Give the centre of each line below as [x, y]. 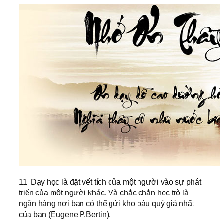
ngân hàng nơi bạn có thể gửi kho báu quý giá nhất [107, 204]
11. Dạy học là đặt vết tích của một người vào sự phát [110, 182]
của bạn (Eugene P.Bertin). [65, 214]
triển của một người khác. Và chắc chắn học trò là [104, 193]
